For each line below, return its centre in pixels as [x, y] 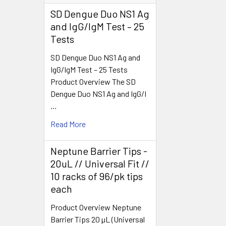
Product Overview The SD [93, 81]
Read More [68, 124]
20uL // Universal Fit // [100, 163]
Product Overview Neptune [96, 207]
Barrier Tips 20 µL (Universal [98, 219]
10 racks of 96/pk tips [97, 176]
